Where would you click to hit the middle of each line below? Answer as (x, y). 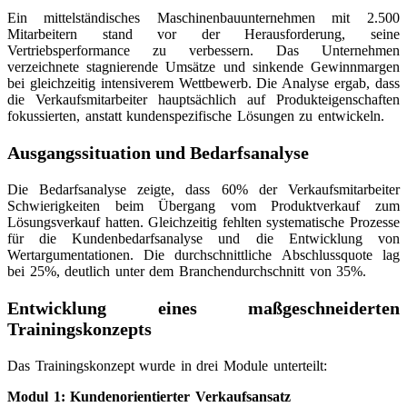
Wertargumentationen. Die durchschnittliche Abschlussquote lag (203, 255)
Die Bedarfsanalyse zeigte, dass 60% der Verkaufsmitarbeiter (203, 190)
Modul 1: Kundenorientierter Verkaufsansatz (149, 397)
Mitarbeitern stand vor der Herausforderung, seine (203, 35)
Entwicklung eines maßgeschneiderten (203, 308)
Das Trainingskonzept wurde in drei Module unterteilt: (167, 366)
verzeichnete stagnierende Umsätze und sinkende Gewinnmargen (203, 67)
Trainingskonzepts (79, 329)
